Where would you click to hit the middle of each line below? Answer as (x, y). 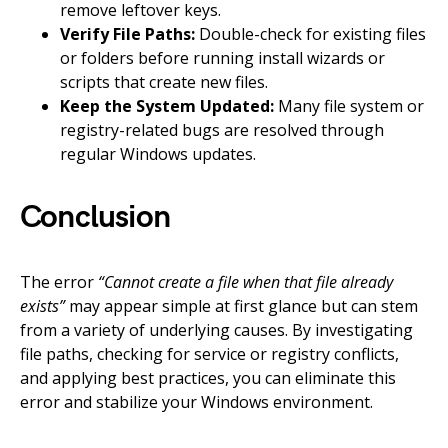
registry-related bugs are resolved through (222, 129)
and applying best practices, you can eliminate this (208, 377)
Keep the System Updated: (167, 105)
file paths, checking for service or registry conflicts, (209, 353)
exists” (42, 305)
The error (59, 281)
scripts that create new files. (164, 81)
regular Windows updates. (158, 153)
